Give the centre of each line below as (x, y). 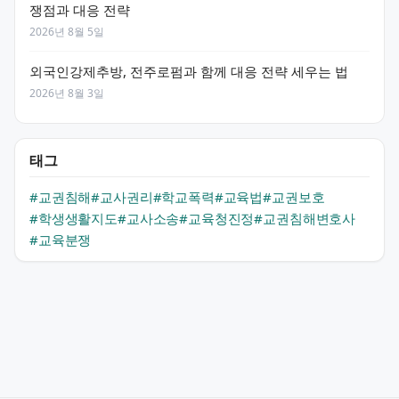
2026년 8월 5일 (67, 31)
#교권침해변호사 (305, 218)
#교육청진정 (217, 218)
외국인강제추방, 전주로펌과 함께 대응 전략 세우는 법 (189, 71)
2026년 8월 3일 (67, 93)
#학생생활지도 (73, 218)
